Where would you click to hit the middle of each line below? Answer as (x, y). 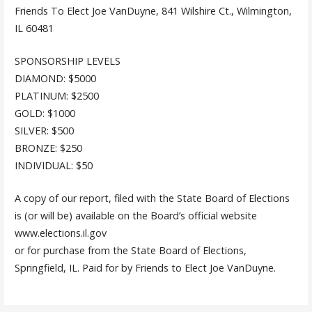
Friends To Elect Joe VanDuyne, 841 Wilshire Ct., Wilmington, (153, 11)
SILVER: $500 (44, 131)
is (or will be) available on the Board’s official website (135, 215)
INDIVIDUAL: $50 (53, 166)
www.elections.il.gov (60, 233)
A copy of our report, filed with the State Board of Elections (152, 198)
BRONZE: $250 (48, 148)
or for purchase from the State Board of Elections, (130, 250)
